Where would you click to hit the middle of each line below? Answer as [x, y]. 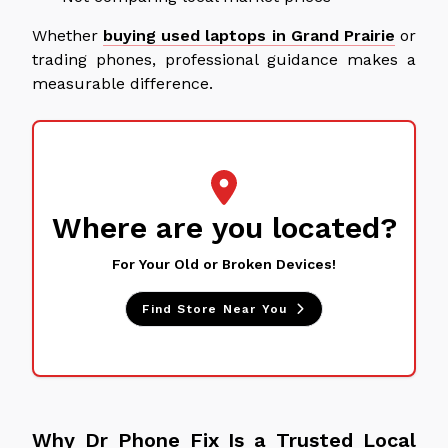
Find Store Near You [215, 308]
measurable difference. [122, 83]
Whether [68, 35]
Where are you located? [224, 227]
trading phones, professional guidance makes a [224, 59]
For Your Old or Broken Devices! [224, 263]
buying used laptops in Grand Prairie [249, 35]
